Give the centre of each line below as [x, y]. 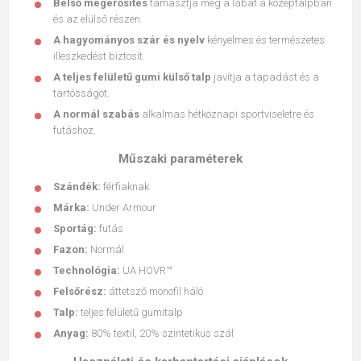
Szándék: [77, 187]
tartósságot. [81, 93]
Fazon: [71, 250]
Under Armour [123, 208]
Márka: [71, 208]
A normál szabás [96, 114]
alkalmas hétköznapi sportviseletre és [227, 114]
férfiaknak [125, 187]
